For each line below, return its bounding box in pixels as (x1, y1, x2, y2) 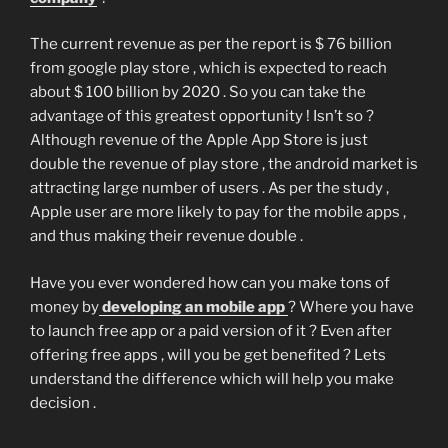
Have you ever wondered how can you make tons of (30, 273, 390, 292)
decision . (30, 393, 96, 412)
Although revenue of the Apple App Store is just (30, 131, 368, 150)
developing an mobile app (102, 297, 288, 316)
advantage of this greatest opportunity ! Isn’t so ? (30, 107, 374, 126)
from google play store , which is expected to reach (30, 59, 387, 78)
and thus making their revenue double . (30, 227, 303, 246)
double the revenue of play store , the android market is (30, 155, 418, 174)
